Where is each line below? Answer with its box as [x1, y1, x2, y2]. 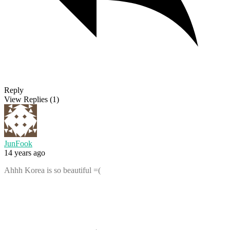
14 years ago [4, 148, 45, 158]
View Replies [4, 95, 48, 104]
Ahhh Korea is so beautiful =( [4, 166, 101, 175]
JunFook [4, 139, 32, 148]
